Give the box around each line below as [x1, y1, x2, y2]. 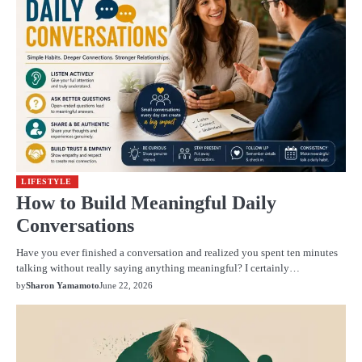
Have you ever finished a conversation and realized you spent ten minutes [16, 246, 338, 259]
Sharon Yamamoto [26, 280, 99, 290]
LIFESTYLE [21, 176, 72, 186]
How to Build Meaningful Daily [16, 192, 276, 213]
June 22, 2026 [99, 280, 153, 290]
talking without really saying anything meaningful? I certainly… [16, 261, 300, 274]
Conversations [16, 214, 134, 236]
